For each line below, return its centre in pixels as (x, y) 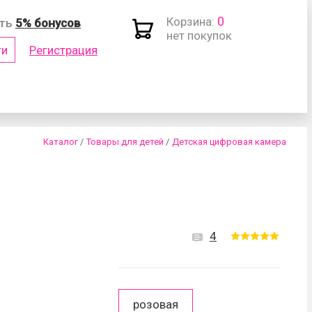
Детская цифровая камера (229, 142)
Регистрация (63, 50)
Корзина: (190, 22)
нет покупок (199, 36)
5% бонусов (48, 23)
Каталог (61, 142)
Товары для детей (125, 142)
